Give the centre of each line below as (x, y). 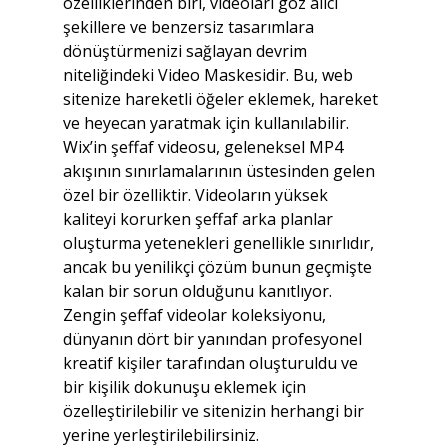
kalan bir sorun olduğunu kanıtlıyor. (199, 291)
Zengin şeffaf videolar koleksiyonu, (196, 315)
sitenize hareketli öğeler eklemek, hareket (222, 99)
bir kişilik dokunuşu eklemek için (186, 387)
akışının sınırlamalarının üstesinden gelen (220, 171)
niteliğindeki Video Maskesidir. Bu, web (209, 75)
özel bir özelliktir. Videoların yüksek (197, 195)
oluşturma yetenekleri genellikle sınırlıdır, (220, 243)
